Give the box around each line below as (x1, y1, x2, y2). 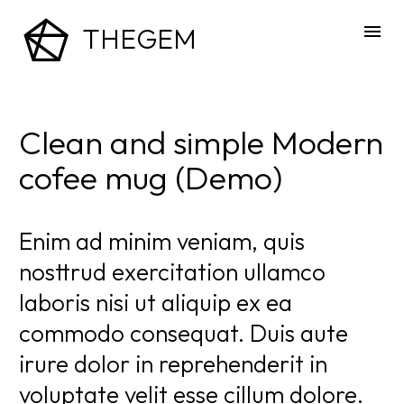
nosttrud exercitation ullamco (19, 256, 326, 287)
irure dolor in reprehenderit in (19, 348, 327, 379)
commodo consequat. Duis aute (19, 317, 348, 348)
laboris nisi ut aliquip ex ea (19, 287, 292, 317)
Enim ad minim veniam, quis (19, 225, 305, 256)
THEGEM (82, 22, 197, 56)
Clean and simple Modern (19, 121, 383, 162)
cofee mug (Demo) (19, 156, 282, 197)
